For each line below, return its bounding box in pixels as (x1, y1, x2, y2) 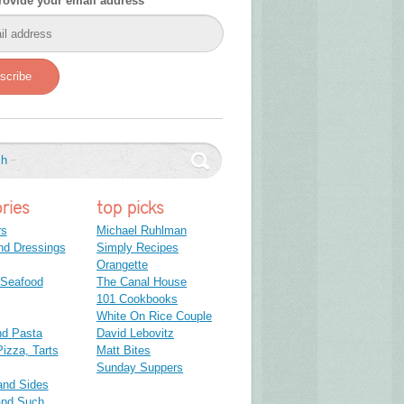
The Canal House (96, 274, 187, 289)
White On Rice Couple (96, 308, 212, 323)
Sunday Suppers (96, 360, 183, 374)
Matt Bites (96, 343, 151, 357)
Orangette (96, 257, 148, 271)
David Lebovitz (96, 326, 174, 340)
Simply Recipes (96, 240, 179, 254)
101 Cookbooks (96, 291, 178, 306)
